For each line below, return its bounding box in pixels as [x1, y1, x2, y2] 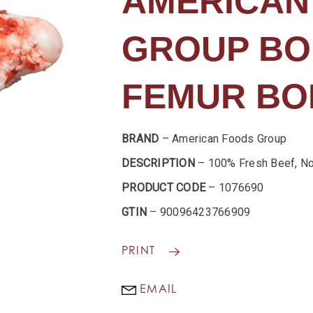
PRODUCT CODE [122, 181, 205, 195]
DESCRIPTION [122, 156, 195, 170]
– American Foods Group [159, 132, 286, 146]
